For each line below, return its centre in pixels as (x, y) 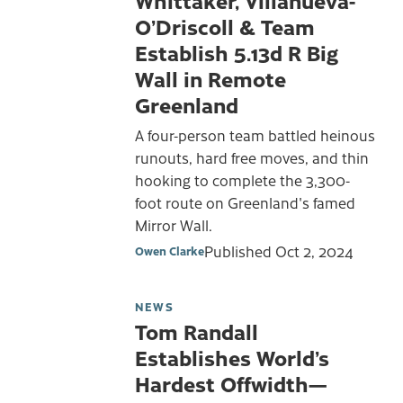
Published (240, 251)
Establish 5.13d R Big (237, 52)
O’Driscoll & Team (225, 26)
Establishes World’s (232, 358)
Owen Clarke (170, 251)
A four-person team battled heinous (255, 134)
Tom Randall (197, 331)
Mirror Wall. (174, 224)
